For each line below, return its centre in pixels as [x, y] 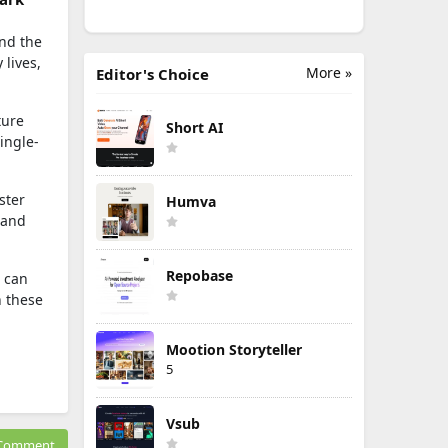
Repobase [199, 275]
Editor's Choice [152, 74]
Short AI [194, 127]
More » [329, 72]
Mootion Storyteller [234, 349]
